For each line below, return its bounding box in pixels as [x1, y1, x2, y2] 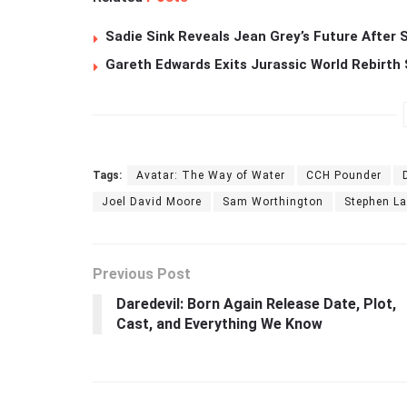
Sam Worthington [223, 195, 323, 209]
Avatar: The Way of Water [136, 169, 285, 183]
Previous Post [93, 265, 191, 283]
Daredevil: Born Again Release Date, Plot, [116, 295, 396, 313]
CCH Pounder [306, 169, 382, 183]
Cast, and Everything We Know [116, 315, 323, 333]
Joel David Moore [102, 195, 202, 209]
